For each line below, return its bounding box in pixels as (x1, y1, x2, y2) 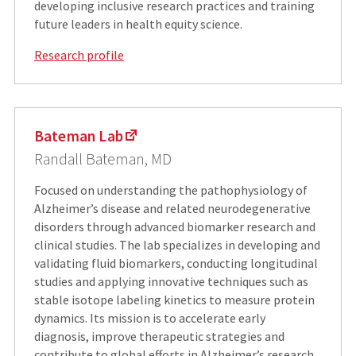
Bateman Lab (33, 126, 124, 145)
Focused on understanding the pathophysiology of (33, 182, 308, 199)
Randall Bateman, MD (33, 149, 172, 169)
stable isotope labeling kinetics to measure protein (33, 292, 315, 308)
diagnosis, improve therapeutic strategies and (33, 328, 284, 345)
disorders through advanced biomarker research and (33, 219, 315, 235)
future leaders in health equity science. (33, 15, 242, 32)
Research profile (33, 46, 124, 63)
